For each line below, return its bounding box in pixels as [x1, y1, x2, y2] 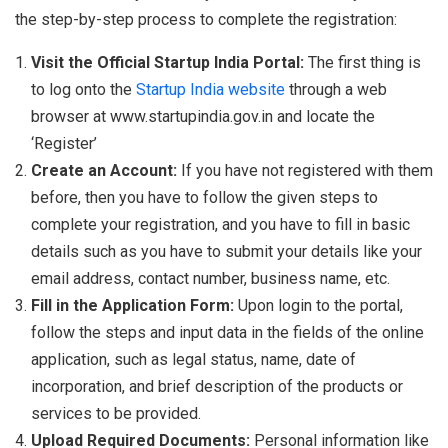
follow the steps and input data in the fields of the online [31, 323, 424, 343]
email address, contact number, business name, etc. [31, 269, 390, 289]
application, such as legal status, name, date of [31, 350, 356, 370]
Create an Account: [31, 161, 181, 181]
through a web [285, 80, 387, 100]
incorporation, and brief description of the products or [31, 377, 403, 397]
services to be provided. [31, 404, 201, 424]
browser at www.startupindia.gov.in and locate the [31, 107, 375, 127]
